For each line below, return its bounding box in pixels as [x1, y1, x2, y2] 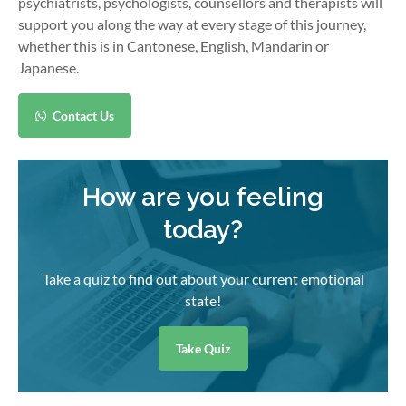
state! [185, 292, 221, 309]
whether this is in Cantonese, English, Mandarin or [18, 37, 329, 54]
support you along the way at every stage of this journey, [18, 15, 366, 33]
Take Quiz [175, 341, 231, 356]
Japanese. [18, 59, 79, 76]
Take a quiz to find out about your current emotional [42, 270, 364, 287]
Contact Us [50, 108, 114, 123]
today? [163, 215, 243, 245]
